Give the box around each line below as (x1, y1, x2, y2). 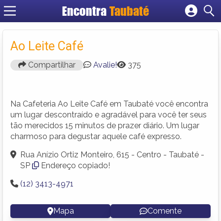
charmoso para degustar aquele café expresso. (10, 131, 182, 141)
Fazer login (101, 34, 141, 43)
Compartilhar (26, 60, 75, 70)
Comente (147, 206, 182, 216)
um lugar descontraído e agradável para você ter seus (10, 110, 207, 119)
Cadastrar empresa (101, 23, 171, 32)
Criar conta (101, 44, 141, 54)
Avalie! (93, 60, 117, 70)
